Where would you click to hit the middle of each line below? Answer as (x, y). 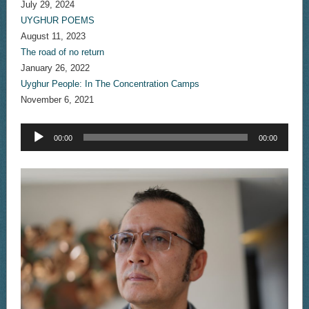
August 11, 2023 (53, 37)
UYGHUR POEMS (57, 21)
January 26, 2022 (55, 68)
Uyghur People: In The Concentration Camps (110, 84)
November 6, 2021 (57, 100)
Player (32, 143)
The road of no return (62, 52)
